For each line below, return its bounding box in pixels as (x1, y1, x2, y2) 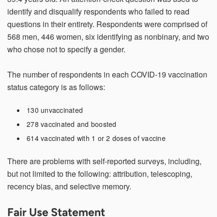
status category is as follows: (7, 81, 105, 93)
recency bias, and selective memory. (7, 180, 131, 192)
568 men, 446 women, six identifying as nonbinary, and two (7, 31, 209, 42)
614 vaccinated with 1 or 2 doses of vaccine (27, 133, 166, 143)
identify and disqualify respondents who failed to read (7, 5, 189, 17)
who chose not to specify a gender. (7, 43, 125, 55)
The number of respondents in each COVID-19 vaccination (7, 68, 207, 80)
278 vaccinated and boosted (27, 119, 117, 129)
